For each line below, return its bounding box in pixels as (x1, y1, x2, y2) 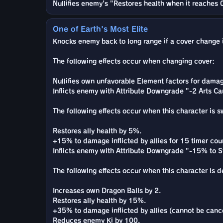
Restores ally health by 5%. (53, 127, 141, 134)
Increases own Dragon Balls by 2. (53, 187, 161, 194)
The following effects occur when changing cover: (53, 58, 215, 65)
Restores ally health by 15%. (53, 197, 146, 204)
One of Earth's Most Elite (53, 25, 148, 33)
